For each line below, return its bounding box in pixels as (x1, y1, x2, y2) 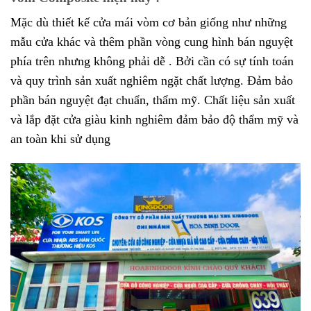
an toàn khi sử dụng (10, 132, 110, 146)
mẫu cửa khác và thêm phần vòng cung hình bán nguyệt (10, 35, 293, 49)
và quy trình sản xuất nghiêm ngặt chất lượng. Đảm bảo (10, 74, 293, 88)
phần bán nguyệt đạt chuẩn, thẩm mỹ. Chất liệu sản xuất (10, 93, 295, 108)
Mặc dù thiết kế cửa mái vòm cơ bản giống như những (10, 15, 287, 30)
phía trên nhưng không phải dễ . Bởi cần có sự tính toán (10, 54, 294, 69)
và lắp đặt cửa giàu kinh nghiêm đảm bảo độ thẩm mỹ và (10, 112, 299, 127)
